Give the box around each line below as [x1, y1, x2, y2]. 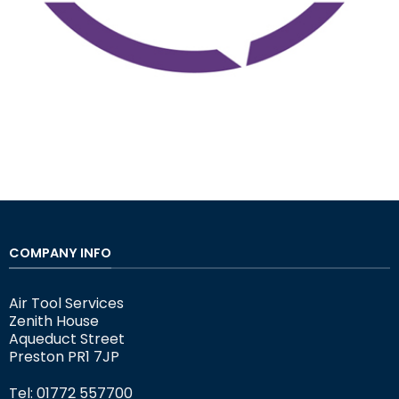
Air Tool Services [8, 293, 124, 314]
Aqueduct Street [8, 329, 125, 350]
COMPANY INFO [8, 243, 111, 262]
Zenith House [8, 311, 99, 332]
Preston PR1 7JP [8, 346, 119, 368]
